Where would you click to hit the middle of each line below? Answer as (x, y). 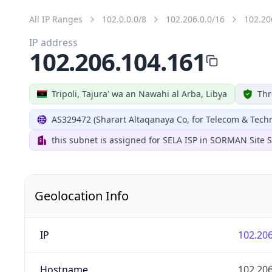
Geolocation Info (82, 195)
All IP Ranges (56, 19)
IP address (53, 42)
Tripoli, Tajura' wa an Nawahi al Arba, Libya (139, 93)
